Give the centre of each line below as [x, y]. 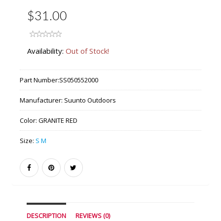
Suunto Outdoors [90, 100]
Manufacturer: [42, 100]
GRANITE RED [58, 120]
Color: [29, 120]
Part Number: [39, 80]
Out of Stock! [87, 51]
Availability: [46, 51]
